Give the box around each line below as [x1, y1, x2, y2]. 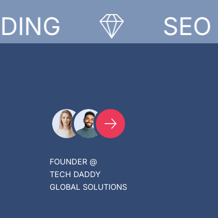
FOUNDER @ [50, 157, 97, 166]
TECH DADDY [50, 169, 101, 179]
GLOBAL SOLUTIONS [50, 182, 127, 192]
